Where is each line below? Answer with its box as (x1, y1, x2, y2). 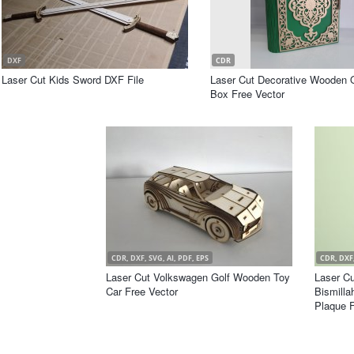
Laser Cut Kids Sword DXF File (2, 72, 144, 87)
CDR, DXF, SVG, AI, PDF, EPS (111, 253, 209, 263)
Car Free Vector (106, 284, 178, 299)
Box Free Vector (210, 86, 284, 101)
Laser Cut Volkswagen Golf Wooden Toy (106, 269, 290, 284)
